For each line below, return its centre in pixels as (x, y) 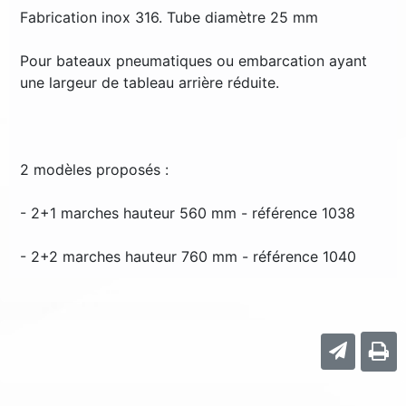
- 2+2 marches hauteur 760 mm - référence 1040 (188, 256)
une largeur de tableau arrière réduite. (150, 82)
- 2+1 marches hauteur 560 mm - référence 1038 (188, 213)
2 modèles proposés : (94, 169)
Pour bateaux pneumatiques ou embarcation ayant (193, 61)
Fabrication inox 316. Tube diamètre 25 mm (169, 17)
